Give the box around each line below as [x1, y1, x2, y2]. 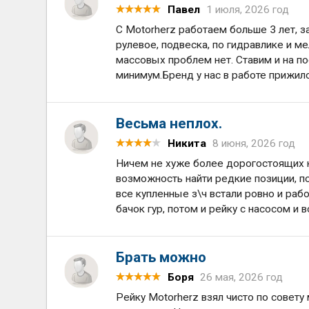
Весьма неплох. [116, 115, 223, 132]
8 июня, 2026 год [212, 137, 296, 150]
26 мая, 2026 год [200, 271, 283, 283]
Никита [168, 137, 207, 150]
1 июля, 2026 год [206, 3, 290, 16]
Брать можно [116, 249, 207, 266]
